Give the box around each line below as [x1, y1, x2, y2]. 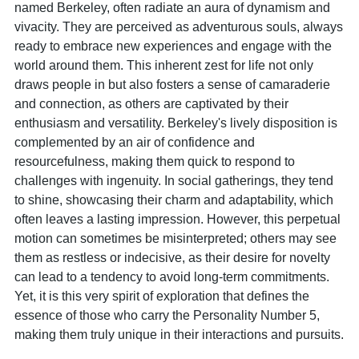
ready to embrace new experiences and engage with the [14, 38, 332, 53]
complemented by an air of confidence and [14, 135, 255, 149]
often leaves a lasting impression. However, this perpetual [14, 212, 341, 226]
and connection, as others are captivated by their [14, 96, 288, 111]
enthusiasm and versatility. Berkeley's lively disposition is [14, 115, 337, 130]
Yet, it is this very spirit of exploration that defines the [14, 288, 309, 303]
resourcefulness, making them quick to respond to [14, 154, 295, 168]
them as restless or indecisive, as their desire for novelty [14, 250, 330, 264]
